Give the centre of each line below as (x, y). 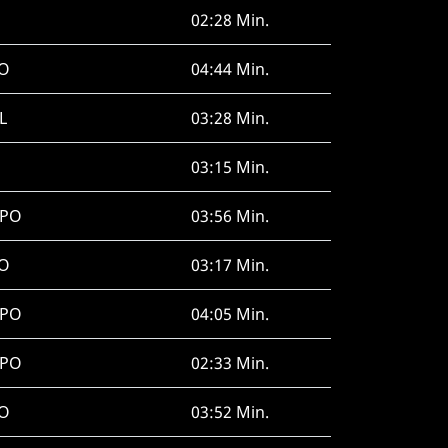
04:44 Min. (230, 69)
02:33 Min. (230, 363)
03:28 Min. (230, 118)
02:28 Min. (230, 20)
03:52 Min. (230, 412)
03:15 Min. (230, 167)
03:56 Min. (230, 216)
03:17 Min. (230, 265)
